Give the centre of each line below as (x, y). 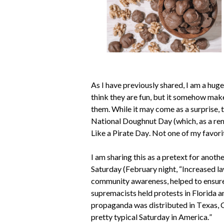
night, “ (170, 169)
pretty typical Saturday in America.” (151, 217)
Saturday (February (125, 169)
